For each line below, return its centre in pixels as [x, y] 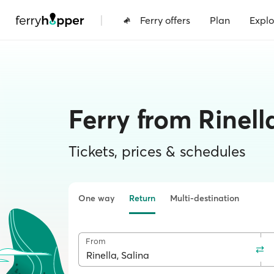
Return [142, 198]
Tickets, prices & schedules [157, 151]
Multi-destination [205, 198]
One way [96, 198]
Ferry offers [165, 20]
